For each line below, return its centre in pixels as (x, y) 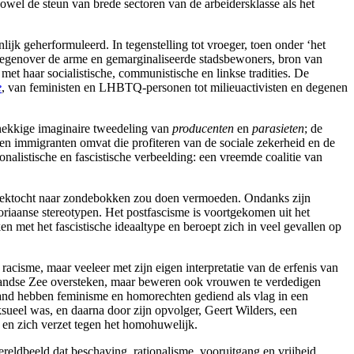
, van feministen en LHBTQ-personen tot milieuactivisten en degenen (175, 87)
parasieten (278, 128)
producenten (203, 128)
